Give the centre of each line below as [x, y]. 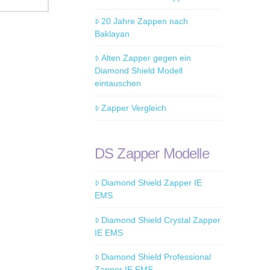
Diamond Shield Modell [138, 71]
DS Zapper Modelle [152, 153]
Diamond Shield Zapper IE [152, 183]
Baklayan [112, 34]
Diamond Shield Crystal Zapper [161, 220]
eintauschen [118, 83]
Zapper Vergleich [134, 108]
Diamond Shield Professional [156, 256]
